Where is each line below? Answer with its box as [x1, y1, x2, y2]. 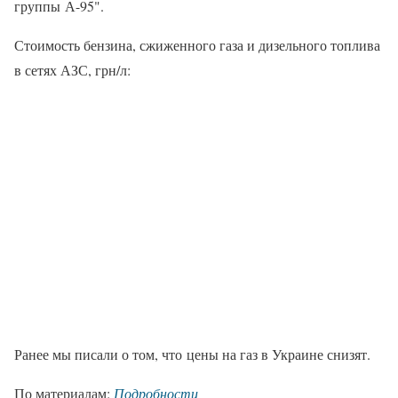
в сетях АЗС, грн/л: [14, 60, 131, 80]
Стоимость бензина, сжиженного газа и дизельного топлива [14, 36, 380, 55]
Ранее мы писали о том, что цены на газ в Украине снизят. [14, 345, 370, 364]
